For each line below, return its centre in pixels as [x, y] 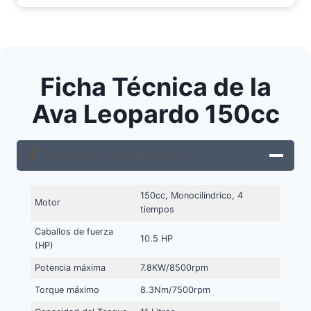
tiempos [158, 210]
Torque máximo [67, 290]
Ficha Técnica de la [155, 87]
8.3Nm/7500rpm [176, 290]
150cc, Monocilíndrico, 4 [192, 196]
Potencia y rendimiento [113, 155]
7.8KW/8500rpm [175, 268]
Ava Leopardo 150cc [155, 114]
